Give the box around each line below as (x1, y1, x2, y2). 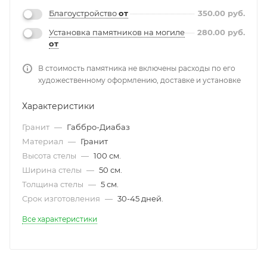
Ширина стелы (22, 165, 83, 175)
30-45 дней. (117, 194, 163, 204)
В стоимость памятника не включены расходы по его (38, 64, 235, 73)
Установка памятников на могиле (49, 27, 185, 37)
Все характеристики (22, 215, 97, 224)
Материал (22, 136, 65, 147)
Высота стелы (22, 151, 78, 161)
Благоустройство (49, 8, 119, 18)
